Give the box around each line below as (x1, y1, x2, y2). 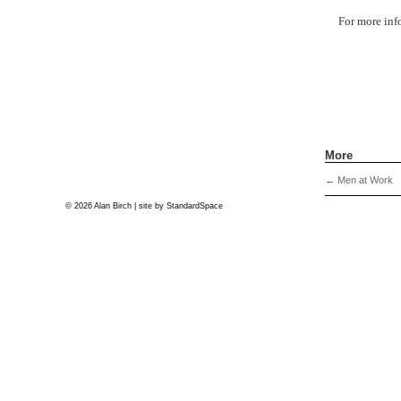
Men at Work (335, 175, 394, 186)
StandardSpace (166, 200, 223, 210)
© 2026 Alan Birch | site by (65, 200, 166, 210)
